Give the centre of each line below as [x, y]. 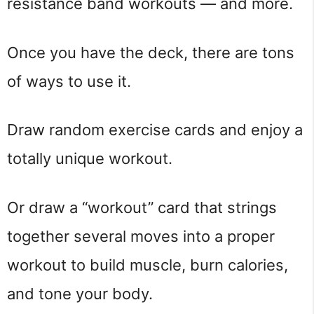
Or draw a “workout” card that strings [142, 207]
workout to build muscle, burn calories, [148, 265]
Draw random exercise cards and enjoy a [155, 130]
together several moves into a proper [141, 236]
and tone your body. [80, 293]
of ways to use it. [69, 81]
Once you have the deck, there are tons [151, 52]
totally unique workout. [90, 159]
